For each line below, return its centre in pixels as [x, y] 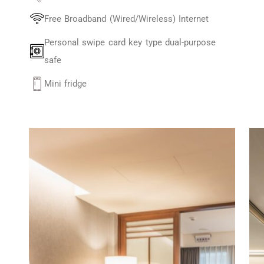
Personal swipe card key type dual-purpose [130, 42]
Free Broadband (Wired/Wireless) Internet [126, 19]
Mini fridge [65, 84]
